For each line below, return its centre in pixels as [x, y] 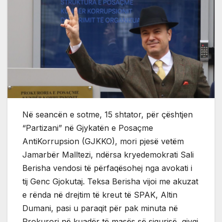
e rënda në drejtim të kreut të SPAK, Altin [100, 195]
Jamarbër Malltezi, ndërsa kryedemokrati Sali [108, 155]
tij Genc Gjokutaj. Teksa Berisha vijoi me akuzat [110, 182]
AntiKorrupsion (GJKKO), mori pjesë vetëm [103, 141]
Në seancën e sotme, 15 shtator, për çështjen [108, 115]
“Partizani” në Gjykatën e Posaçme [88, 128]
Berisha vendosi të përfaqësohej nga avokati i [107, 168]
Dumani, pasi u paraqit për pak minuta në [100, 208]
